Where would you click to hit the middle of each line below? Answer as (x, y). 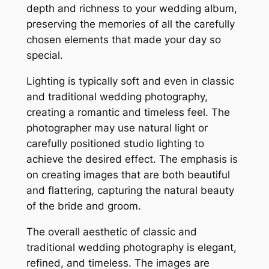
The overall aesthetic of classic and (111, 232)
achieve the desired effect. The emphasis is (132, 159)
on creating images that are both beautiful (128, 175)
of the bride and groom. (83, 206)
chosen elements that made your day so (123, 40)
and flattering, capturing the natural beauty (130, 191)
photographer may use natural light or (117, 128)
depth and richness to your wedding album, (131, 9)
